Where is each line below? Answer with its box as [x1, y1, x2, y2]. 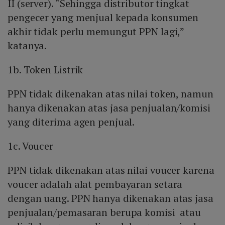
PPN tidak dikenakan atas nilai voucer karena [8, 163, 214, 177]
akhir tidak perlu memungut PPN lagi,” [8, 25, 184, 39]
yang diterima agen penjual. [8, 115, 135, 129]
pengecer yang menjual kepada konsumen [8, 11, 199, 25]
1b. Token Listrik [8, 63, 83, 77]
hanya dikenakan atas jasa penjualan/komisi [8, 101, 210, 115]
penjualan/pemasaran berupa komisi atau [8, 205, 201, 219]
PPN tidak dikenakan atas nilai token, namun [8, 87, 213, 101]
